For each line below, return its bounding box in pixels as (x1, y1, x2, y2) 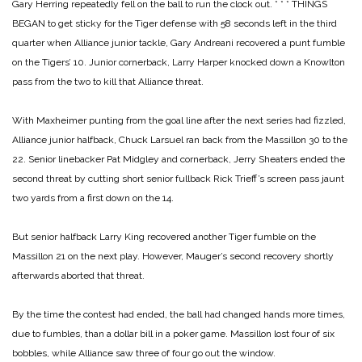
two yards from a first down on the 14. (12, 192, 174, 204)
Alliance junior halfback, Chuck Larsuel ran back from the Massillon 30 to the (12, 133, 347, 145)
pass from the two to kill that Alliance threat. (12, 75, 204, 87)
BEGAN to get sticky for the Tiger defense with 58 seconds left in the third (12, 17, 337, 29)
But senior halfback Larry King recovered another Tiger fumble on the (12, 230, 316, 242)
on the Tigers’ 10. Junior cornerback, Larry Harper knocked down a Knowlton (12, 56, 345, 68)
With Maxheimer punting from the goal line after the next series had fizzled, (12, 114, 346, 126)
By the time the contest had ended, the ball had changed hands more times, (12, 308, 345, 320)
